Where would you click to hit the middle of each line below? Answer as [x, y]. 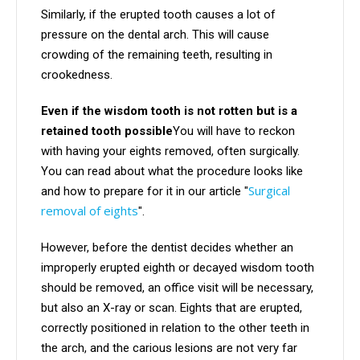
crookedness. [77, 75]
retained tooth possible [107, 131]
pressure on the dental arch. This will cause [155, 35]
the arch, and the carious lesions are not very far [169, 348]
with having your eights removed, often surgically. [170, 151]
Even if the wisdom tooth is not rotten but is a [169, 111]
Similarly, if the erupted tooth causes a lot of [158, 15]
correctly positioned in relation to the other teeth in [175, 328]
